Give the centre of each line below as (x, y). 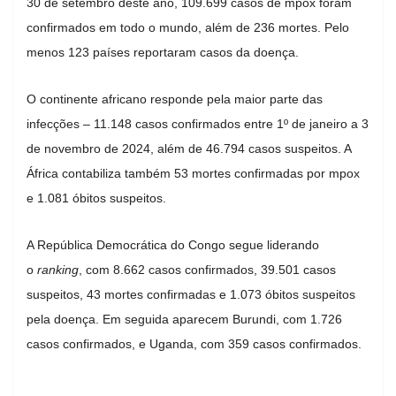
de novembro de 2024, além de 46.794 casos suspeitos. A (189, 148)
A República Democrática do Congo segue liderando (173, 244)
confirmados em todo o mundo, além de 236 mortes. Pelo (188, 27)
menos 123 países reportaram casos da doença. (163, 52)
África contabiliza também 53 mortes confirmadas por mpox (193, 173)
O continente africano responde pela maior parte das (175, 99)
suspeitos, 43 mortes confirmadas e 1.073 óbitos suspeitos (191, 294)
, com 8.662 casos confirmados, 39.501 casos (207, 269)
